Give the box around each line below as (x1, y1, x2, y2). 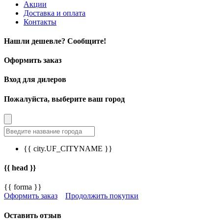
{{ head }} (4, 164, 36, 172)
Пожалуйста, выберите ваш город (4, 94, 125, 103)
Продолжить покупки (65, 192, 138, 200)
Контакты (24, 17, 56, 26)
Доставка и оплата (24, 8, 85, 17)
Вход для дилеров (4, 75, 66, 84)
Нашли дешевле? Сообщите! (4, 36, 106, 45)
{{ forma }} (4, 183, 42, 192)
